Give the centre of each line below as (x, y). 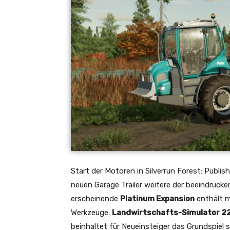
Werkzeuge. (91, 213)
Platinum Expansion (157, 199)
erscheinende (95, 199)
